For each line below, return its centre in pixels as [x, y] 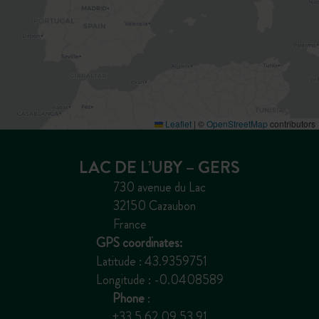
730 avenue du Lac [159, 187]
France [130, 224]
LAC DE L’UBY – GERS [159, 167]
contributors [292, 124]
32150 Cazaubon [155, 206]
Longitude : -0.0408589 [159, 280]
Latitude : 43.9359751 [151, 261]
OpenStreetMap [237, 124]
